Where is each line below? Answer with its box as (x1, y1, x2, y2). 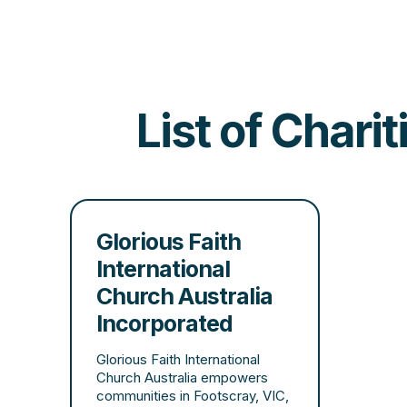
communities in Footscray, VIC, (96, 387, 290, 404)
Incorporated (96, 310, 233, 337)
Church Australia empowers (96, 369, 269, 386)
